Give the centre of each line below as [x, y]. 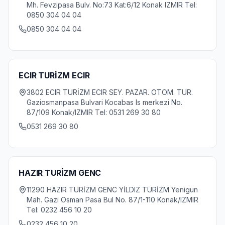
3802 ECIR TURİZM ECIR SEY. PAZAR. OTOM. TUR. [110, 92]
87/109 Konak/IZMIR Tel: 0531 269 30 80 [94, 112]
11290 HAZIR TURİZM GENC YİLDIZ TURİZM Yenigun [112, 190]
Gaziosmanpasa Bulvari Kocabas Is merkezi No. [104, 102]
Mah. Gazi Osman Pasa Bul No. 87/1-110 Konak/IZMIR [113, 200]
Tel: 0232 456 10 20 [59, 210]
